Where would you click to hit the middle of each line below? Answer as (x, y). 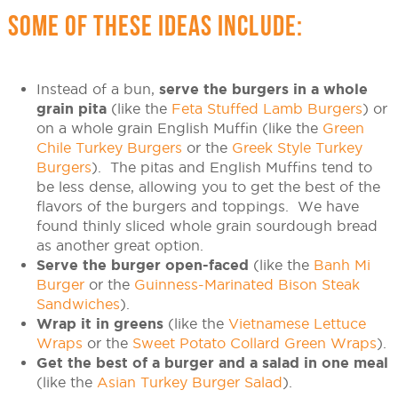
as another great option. (119, 246)
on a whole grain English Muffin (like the (179, 128)
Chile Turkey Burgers (109, 148)
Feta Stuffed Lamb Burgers (267, 109)
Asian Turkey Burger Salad (189, 382)
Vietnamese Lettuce (297, 324)
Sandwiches (78, 304)
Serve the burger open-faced (142, 265)
